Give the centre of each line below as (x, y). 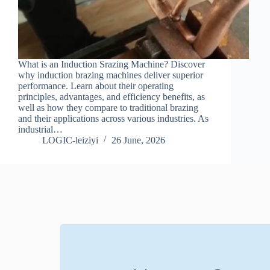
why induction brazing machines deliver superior (111, 75)
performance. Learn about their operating (96, 86)
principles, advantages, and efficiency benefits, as (111, 96)
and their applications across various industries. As (113, 118)
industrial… (40, 129)
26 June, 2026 (138, 140)
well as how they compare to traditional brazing (108, 107)
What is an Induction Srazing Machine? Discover (111, 64)
